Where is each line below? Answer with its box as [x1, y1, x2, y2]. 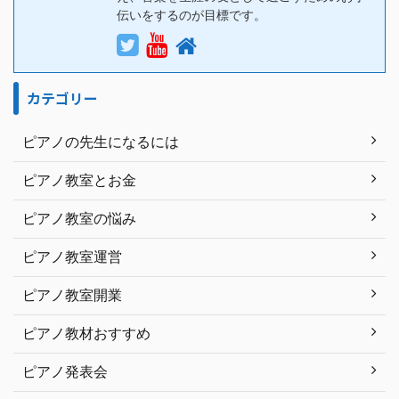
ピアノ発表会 [22, 362, 108, 380]
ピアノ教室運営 [22, 248, 122, 265]
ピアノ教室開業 [22, 286, 122, 304]
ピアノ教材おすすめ [22, 324, 151, 342]
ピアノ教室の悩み [22, 209, 136, 227]
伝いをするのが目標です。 [117, 7, 266, 22]
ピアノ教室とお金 [22, 171, 136, 189]
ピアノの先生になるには [22, 133, 179, 151]
